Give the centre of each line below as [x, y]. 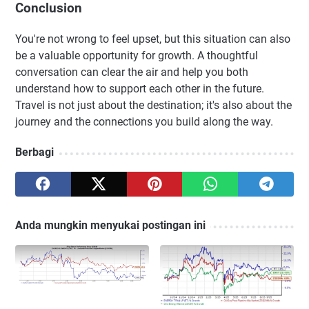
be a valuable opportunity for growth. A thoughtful [137, 55]
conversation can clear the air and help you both [132, 72]
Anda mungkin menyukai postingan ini [110, 225]
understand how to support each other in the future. [140, 88]
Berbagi [34, 152]
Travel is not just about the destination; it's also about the [153, 105]
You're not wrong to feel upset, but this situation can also [153, 39]
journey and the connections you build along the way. [144, 121]
